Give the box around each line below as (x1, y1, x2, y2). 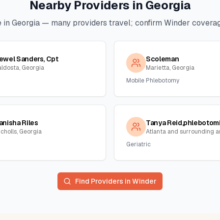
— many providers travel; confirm (39, 18, 164, 28)
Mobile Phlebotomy (126, 77, 179, 84)
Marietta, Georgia (146, 64, 194, 72)
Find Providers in (75, 177, 132, 186)
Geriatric (126, 140, 151, 148)
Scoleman (146, 55, 179, 63)
